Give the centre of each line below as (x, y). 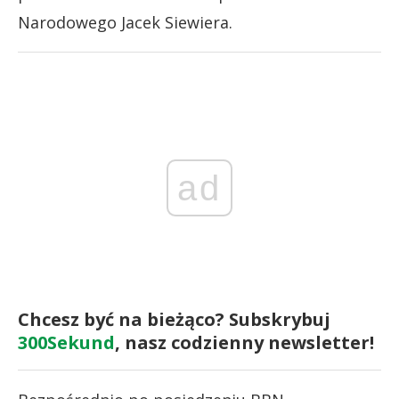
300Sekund (66, 342)
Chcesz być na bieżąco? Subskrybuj (174, 319)
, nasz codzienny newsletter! (244, 342)
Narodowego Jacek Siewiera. (125, 22)
